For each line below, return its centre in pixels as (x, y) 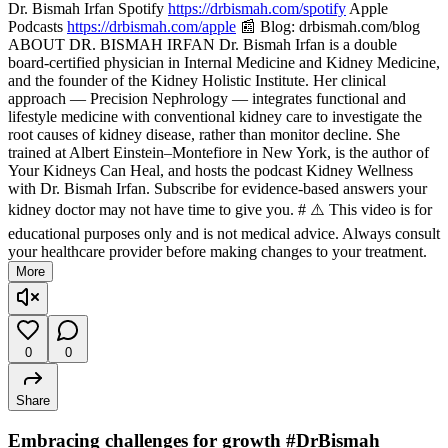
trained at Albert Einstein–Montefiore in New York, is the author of (218, 153)
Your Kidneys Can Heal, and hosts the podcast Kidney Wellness (210, 171)
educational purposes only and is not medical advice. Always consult (224, 234)
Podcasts (37, 27)
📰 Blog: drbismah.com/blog (328, 27)
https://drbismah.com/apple (151, 27)
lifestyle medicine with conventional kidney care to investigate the (215, 117)
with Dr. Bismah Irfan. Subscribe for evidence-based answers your (217, 189)
